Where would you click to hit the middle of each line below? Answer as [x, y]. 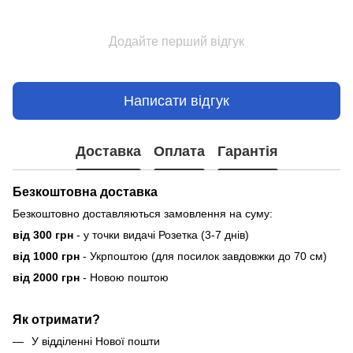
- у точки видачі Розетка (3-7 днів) [161, 235]
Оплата [179, 151]
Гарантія [247, 151]
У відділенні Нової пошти [96, 341]
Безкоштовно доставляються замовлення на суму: [143, 214]
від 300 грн [43, 235]
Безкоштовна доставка [85, 192]
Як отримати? [56, 319]
